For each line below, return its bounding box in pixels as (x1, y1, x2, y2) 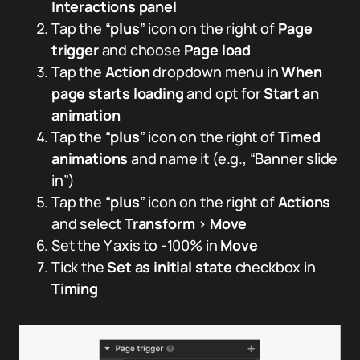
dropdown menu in (149, 61, 282, 81)
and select (51, 213, 125, 233)
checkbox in (231, 256, 316, 276)
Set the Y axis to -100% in (51, 235, 221, 255)
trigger (51, 39, 99, 59)
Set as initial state (107, 256, 232, 276)
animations (51, 148, 129, 168)
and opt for (183, 83, 264, 103)
